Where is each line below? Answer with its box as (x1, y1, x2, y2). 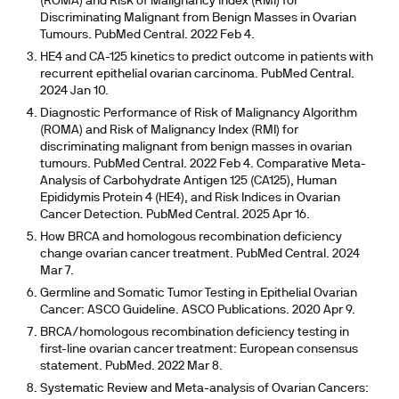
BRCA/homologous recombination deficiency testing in (39, 327, 349, 338)
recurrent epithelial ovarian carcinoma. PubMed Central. (39, 69, 354, 80)
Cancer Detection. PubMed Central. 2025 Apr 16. (39, 209, 310, 221)
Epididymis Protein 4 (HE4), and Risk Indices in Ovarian (39, 192, 340, 204)
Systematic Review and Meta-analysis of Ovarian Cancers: (39, 383, 369, 395)
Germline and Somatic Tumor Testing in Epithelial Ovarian (39, 288, 357, 299)
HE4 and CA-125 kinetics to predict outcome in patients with (39, 52, 373, 63)
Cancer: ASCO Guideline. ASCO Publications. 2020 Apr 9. (39, 305, 355, 316)
